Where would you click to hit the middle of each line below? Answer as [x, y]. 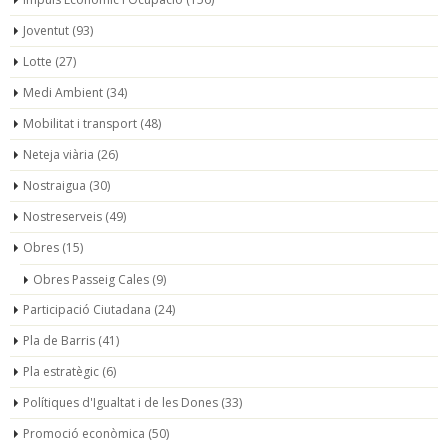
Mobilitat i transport [80, 123]
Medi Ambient [63, 92]
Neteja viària [58, 154]
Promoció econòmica [84, 433]
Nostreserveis [62, 216]
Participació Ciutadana [87, 309]
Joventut [46, 30]
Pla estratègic [61, 371]
